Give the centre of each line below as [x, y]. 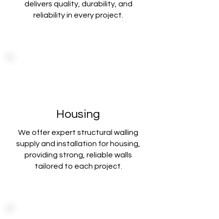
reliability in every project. [78, 15]
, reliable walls [108, 155]
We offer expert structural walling [78, 132]
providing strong [54, 155]
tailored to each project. [78, 166]
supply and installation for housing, [78, 144]
